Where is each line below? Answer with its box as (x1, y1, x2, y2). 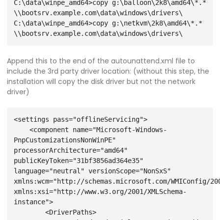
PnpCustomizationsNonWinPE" (14, 136, 116, 144)
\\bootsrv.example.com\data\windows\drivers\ (14, 9, 183, 17)
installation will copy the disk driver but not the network (7, 77, 195, 86)
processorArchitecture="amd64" (14, 146, 128, 154)
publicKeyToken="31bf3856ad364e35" (14, 157, 143, 165)
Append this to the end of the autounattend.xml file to (7, 56, 195, 66)
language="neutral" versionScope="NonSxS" (14, 167, 171, 175)
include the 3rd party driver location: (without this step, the (7, 66, 209, 76)
